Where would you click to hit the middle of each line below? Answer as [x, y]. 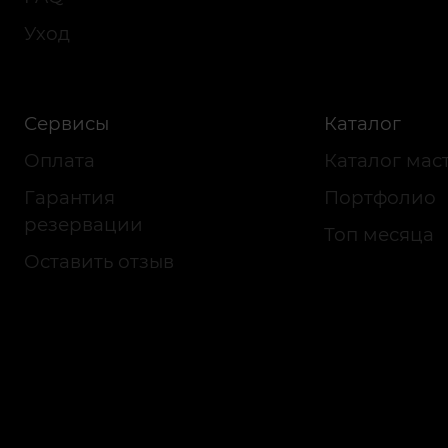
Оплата [59, 160]
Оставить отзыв [99, 261]
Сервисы [66, 123]
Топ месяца [379, 234]
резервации [83, 224]
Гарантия [69, 197]
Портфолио [380, 197]
